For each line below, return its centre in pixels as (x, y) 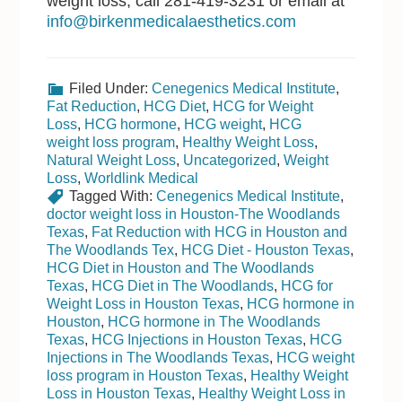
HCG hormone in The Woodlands (214, 321)
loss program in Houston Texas (145, 375)
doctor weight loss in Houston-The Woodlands (194, 214)
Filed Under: (111, 88)
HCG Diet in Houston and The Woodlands (181, 267)
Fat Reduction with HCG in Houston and (220, 232)
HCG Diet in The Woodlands (183, 285)
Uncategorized (230, 160)
